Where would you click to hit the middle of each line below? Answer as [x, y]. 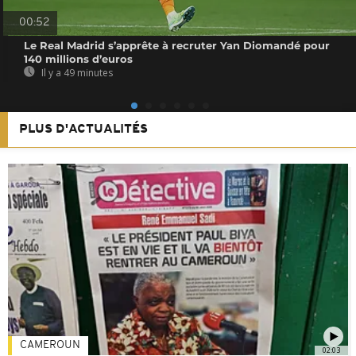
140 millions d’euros [79, 58]
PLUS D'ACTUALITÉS [83, 129]
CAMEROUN [50, 345]
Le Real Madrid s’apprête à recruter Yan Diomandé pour [177, 45]
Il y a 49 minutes [76, 72]
